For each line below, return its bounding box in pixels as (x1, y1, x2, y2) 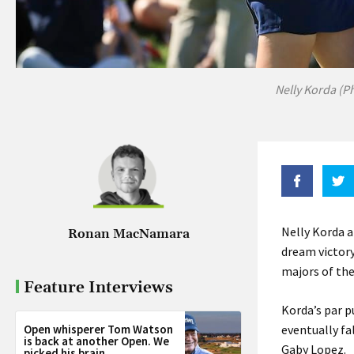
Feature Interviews (24, 277, 174, 299)
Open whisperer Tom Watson (24, 322, 173, 337)
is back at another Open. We (24, 333, 169, 349)
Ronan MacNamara (67, 226, 190, 243)
